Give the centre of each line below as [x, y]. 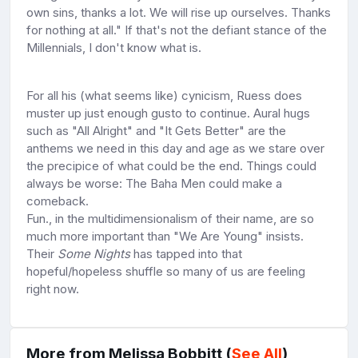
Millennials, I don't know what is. [114, 47]
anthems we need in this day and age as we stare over [175, 148]
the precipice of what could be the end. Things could [171, 165]
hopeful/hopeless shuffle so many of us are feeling [166, 271]
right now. [53, 288]
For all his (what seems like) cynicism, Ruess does [164, 95]
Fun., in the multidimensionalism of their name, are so [170, 218]
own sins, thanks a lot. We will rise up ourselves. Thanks [179, 12]
